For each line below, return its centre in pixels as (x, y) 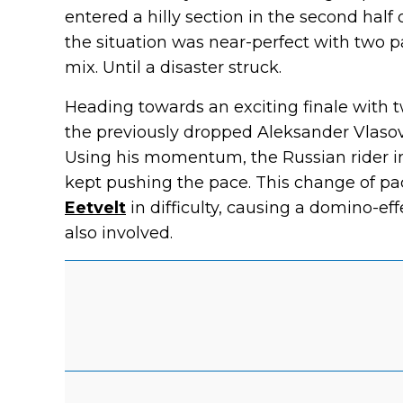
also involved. (119, 233)
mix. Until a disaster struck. (173, 67)
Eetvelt (95, 208)
